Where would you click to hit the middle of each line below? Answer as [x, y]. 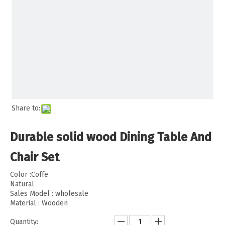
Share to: [26, 108]
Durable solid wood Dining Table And [111, 137]
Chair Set [36, 157]
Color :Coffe [29, 175]
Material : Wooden [39, 203]
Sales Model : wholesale [49, 194]
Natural [22, 184]
